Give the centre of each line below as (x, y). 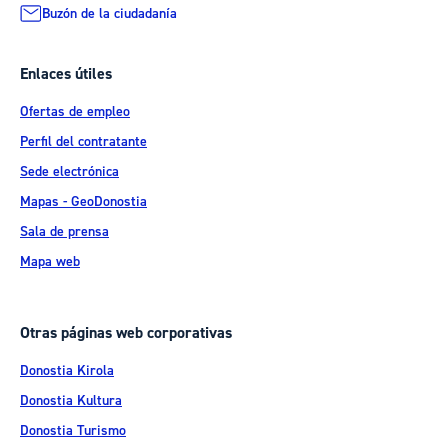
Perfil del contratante (83, 141)
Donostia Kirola (67, 370)
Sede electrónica (69, 171)
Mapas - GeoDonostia (83, 201)
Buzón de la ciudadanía (109, 13)
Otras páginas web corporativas (126, 333)
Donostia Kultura (71, 400)
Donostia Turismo (73, 430)
